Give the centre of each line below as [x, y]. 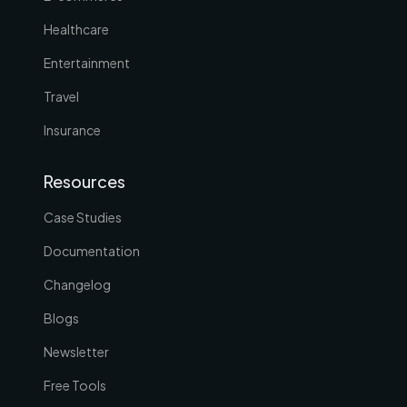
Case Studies [83, 217]
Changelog [77, 284]
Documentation [92, 250]
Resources [84, 181]
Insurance [72, 129]
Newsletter [76, 351]
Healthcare [76, 29]
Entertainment [87, 62]
